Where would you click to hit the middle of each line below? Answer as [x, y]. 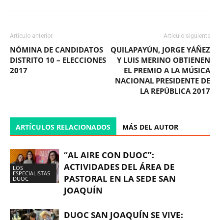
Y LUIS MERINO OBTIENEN [164, 60]
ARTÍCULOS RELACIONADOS [63, 127]
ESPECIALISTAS [31, 173]
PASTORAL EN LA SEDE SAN [120, 179]
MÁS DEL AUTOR [150, 127]
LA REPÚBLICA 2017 [175, 91]
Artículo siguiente [187, 36]
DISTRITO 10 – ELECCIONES [58, 60]
